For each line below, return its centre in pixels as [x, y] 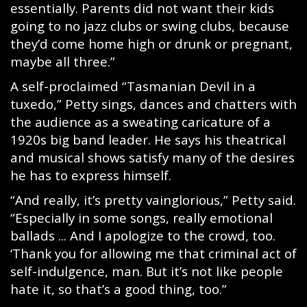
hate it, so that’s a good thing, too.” [119, 289]
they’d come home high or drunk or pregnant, [151, 44]
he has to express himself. [93, 175]
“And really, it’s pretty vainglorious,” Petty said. [153, 200]
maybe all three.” [63, 61]
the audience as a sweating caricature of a [140, 122]
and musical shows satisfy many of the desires [152, 157]
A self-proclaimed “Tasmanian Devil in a [133, 86]
